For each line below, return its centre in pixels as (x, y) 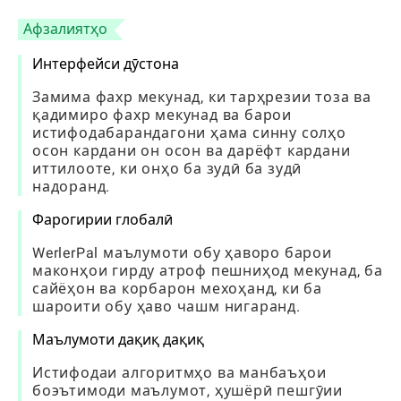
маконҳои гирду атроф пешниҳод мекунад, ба (208, 271)
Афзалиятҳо (65, 29)
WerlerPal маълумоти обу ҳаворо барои (182, 253)
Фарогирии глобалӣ (102, 220)
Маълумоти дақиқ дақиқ (118, 340)
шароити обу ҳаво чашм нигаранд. (166, 307)
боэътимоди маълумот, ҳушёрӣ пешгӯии (188, 391)
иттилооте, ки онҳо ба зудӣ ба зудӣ (167, 169)
